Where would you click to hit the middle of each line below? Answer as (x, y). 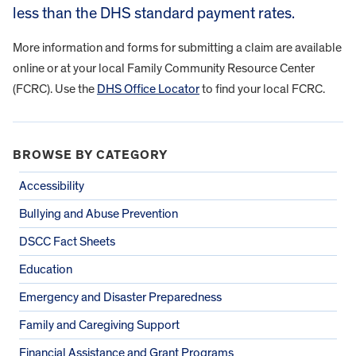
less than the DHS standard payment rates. (154, 13)
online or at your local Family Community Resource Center (164, 68)
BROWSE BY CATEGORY (90, 155)
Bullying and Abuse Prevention (99, 213)
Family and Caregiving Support (99, 325)
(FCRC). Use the (55, 89)
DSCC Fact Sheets (67, 241)
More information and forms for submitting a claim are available (177, 47)
